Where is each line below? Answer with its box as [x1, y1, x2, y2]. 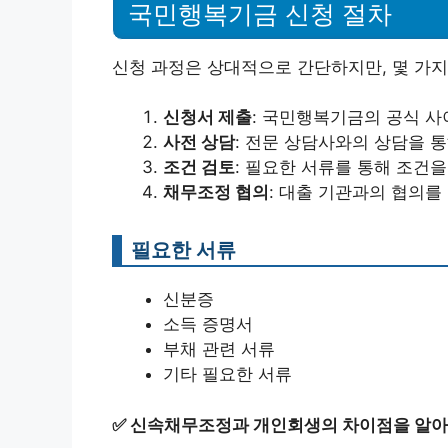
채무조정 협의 [163, 182, 269, 202]
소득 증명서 [163, 314, 253, 334]
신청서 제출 [163, 107, 252, 127]
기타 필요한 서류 [163, 364, 292, 384]
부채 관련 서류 [163, 339, 275, 359]
